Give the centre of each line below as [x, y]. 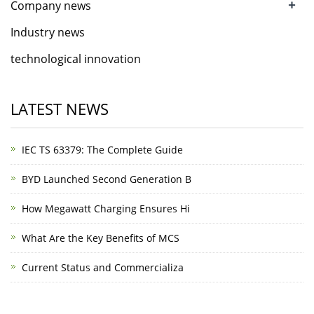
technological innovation [76, 59]
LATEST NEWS [60, 109]
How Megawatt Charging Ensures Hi [106, 209]
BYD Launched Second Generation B [107, 179]
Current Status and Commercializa [103, 267]
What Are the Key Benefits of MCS [101, 238]
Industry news [48, 32]
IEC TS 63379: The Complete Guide [102, 150]
